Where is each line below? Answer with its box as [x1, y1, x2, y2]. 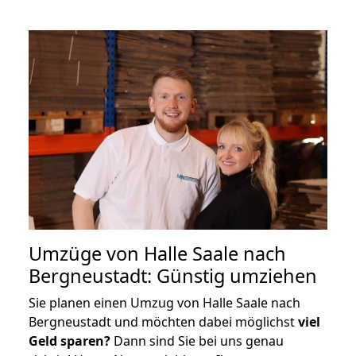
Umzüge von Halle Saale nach [29, 240, 286, 266]
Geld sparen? [29, 331, 110, 350]
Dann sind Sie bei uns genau [110, 331, 284, 350]
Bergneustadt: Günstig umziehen [29, 262, 317, 288]
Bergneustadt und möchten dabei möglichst [29, 312, 298, 331]
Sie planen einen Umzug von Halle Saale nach [29, 293, 300, 311]
